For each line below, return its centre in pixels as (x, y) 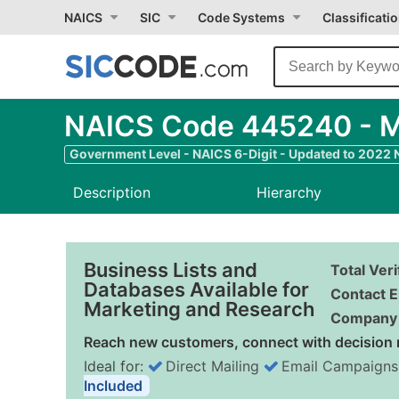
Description (112, 192)
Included (113, 386)
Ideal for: (116, 366)
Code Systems (241, 17)
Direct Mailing (212, 366)
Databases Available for (196, 289)
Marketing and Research (199, 309)
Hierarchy (289, 192)
